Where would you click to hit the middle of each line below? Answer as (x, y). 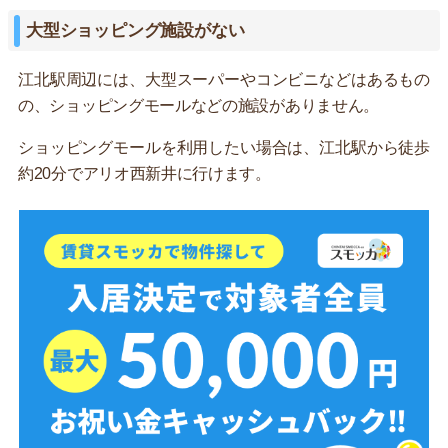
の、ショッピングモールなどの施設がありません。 (199, 106)
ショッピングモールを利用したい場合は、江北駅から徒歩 (224, 148)
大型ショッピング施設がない (135, 31)
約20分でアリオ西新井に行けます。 (144, 174)
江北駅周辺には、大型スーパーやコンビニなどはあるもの (224, 80)
